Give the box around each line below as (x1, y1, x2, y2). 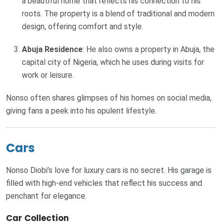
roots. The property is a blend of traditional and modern (22, 8, 215, 18)
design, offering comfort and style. (22, 21, 143, 31)
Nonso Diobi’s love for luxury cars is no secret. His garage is (6, 165, 212, 175)
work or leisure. (22, 70, 74, 80)
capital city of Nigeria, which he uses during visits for (22, 57, 204, 67)
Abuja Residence (22, 44, 83, 54)
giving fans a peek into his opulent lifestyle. (6, 106, 157, 115)
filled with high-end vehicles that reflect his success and (6, 178, 202, 188)
